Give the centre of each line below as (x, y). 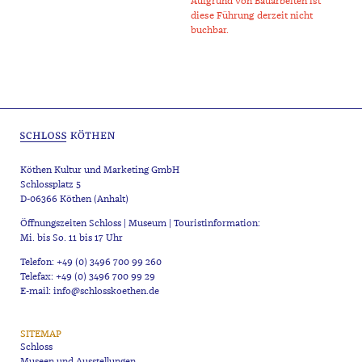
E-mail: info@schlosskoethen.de (89, 292)
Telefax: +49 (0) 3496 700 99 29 (87, 277)
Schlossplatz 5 (50, 185)
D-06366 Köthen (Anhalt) (74, 200)
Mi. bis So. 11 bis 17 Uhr (71, 238)
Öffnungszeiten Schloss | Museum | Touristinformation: (140, 224)
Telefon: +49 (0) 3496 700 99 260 (90, 263)
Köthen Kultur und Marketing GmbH (99, 170)
